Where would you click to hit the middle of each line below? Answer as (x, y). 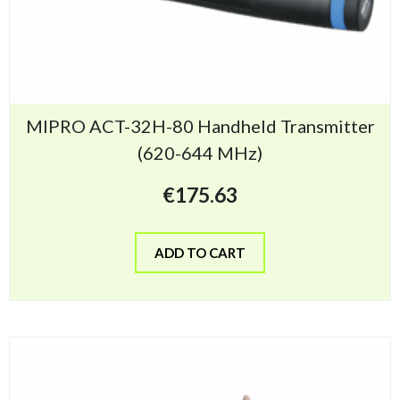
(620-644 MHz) (200, 153)
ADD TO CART (200, 252)
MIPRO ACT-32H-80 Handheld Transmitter (200, 126)
